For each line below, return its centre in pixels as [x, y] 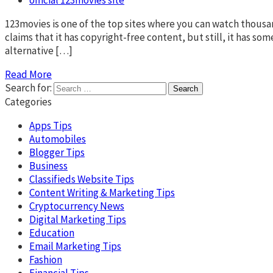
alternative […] [39, 50]
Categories [28, 101]
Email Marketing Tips [75, 246]
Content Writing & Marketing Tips [102, 192]
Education [52, 232]
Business [48, 165]
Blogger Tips [57, 152]
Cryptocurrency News [77, 206]
